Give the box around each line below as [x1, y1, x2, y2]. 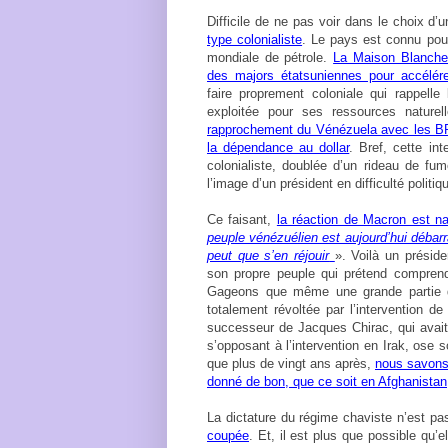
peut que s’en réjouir [207, 248, 330, 264]
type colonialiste [207, 32, 303, 48]
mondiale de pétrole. [207, 50, 334, 66]
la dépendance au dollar [207, 140, 350, 156]
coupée [207, 428, 249, 444]
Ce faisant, [207, 212, 277, 228]
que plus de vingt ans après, [207, 356, 375, 372]
